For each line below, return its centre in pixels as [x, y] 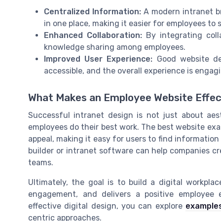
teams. [41, 162]
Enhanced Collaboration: [93, 36]
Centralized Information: [92, 12]
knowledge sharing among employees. [115, 47]
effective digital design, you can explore [107, 206]
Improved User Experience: [98, 59]
